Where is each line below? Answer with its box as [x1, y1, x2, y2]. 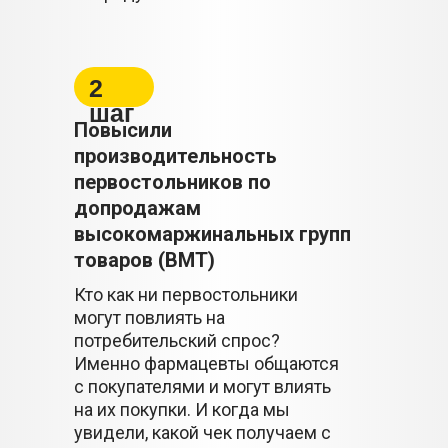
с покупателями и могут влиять [74, 376, 331, 397]
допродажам [74, 196, 201, 220]
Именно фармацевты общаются [74, 353, 339, 374]
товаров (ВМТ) [74, 248, 215, 272]
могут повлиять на [74, 307, 225, 328]
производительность [74, 144, 277, 168]
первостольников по [74, 170, 271, 194]
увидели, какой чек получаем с [74, 422, 331, 443]
